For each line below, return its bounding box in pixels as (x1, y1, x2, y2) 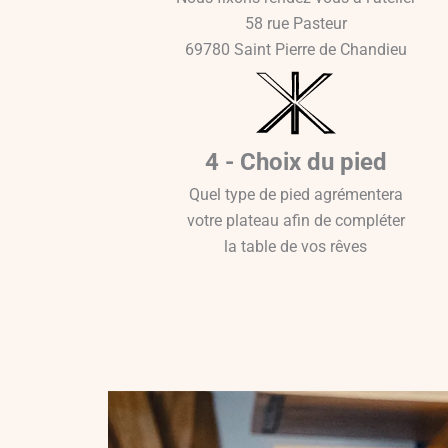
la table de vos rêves (224, 236, 368, 256)
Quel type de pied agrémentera (188, 184, 403, 204)
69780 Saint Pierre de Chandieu (184, 39, 407, 59)
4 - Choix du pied (204, 147, 387, 176)
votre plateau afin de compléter (186, 210, 405, 230)
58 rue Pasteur (244, 13, 347, 33)
